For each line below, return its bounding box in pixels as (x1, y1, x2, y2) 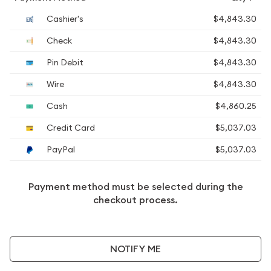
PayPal (45, 144, 75, 155)
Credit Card (45, 122, 95, 133)
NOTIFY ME (110, 242, 161, 255)
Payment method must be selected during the (28, 180, 243, 193)
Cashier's (45, 13, 83, 24)
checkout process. (93, 194, 178, 206)
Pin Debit (45, 57, 83, 68)
